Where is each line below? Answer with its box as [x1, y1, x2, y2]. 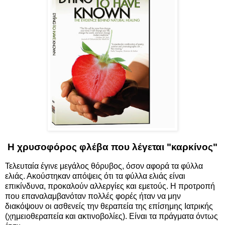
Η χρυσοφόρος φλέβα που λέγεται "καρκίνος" [8, 142, 217, 153]
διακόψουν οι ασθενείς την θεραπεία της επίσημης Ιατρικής [5, 202, 213, 211]
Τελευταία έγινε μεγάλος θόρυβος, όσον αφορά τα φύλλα [5, 162, 203, 171]
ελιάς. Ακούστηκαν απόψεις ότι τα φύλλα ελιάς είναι [5, 172, 185, 181]
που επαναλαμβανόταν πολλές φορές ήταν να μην [5, 192, 181, 201]
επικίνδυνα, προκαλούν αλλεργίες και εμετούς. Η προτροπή [5, 182, 215, 191]
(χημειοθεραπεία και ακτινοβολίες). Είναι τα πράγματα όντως [5, 212, 218, 221]
